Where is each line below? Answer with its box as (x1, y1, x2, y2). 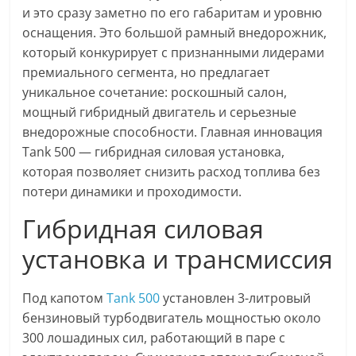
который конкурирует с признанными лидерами (22, 44, 325, 62)
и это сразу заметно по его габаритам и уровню (22, 4, 323, 22)
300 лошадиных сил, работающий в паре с (22, 329, 286, 347)
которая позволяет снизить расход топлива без (22, 163, 321, 181)
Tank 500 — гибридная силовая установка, (22, 143, 285, 161)
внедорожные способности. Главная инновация (22, 123, 323, 141)
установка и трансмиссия (22, 242, 334, 277)
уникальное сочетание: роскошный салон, (22, 83, 288, 102)
